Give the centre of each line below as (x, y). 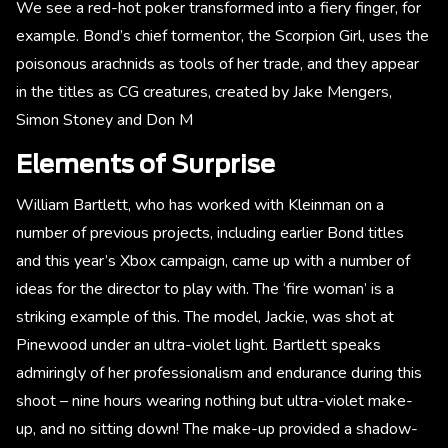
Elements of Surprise (145, 166)
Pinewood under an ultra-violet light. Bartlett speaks (198, 345)
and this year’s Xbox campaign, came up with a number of (213, 261)
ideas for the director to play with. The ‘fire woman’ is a (205, 289)
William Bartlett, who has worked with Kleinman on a (200, 205)
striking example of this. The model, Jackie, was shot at (205, 317)
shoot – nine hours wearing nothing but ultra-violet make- (214, 401)
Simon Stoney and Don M (104, 120)
